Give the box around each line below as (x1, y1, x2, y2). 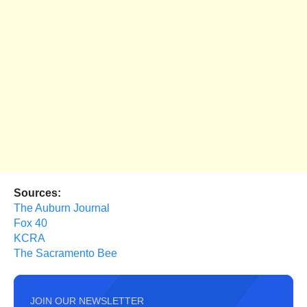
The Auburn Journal (14, 202, 110, 214)
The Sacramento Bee (14, 247, 117, 260)
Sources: (14, 187, 61, 199)
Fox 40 (14, 217, 47, 230)
